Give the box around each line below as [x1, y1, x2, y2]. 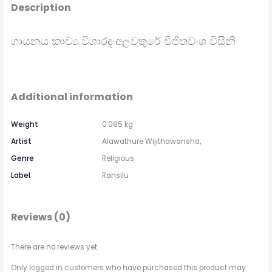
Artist [11, 137, 32, 147]
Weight [11, 120, 39, 130]
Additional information [11, 89, 134, 104]
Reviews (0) [11, 209, 71, 224]
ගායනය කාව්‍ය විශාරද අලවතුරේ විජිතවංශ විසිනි [11, 33, 236, 49]
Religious [102, 154, 135, 164]
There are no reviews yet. [11, 242, 99, 252]
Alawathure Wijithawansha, [102, 137, 202, 147]
